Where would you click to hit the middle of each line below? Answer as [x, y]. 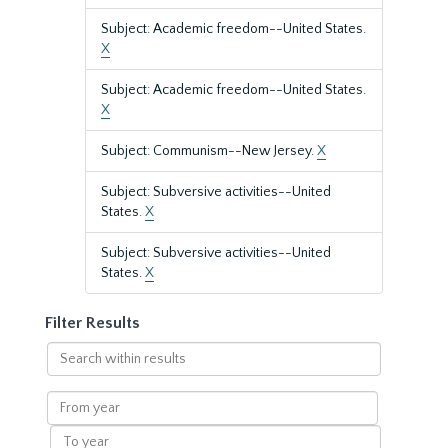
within [66, 371]
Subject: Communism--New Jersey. [209, 151]
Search [67, 351]
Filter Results [92, 323]
